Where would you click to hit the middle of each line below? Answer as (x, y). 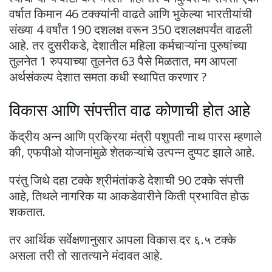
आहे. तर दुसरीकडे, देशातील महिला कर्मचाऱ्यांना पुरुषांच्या (128, 46)
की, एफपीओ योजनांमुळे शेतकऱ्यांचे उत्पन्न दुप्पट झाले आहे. (132, 152)
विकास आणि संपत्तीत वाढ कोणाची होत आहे (130, 109)
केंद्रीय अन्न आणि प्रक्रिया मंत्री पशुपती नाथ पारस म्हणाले (135, 137)
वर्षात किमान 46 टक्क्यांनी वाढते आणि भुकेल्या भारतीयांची (131, 14)
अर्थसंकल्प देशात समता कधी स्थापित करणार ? (108, 77)
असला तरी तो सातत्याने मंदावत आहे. (86, 256)
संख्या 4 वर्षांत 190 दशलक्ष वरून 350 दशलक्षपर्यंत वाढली (131, 30)
